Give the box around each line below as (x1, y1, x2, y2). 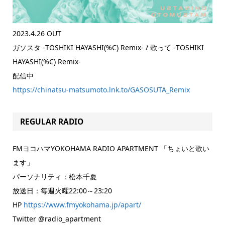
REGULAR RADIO (20, 116, 84, 127)
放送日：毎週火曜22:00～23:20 (12, 185, 112, 195)
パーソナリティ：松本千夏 (12, 171, 97, 181)
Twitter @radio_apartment (12, 213, 101, 223)
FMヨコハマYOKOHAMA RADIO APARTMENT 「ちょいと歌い (12, 143, 209, 153)
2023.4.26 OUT (12, 29, 61, 39)
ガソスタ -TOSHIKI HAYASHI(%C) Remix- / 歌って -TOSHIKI (12, 43, 204, 53)
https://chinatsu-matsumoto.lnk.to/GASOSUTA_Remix (12, 85, 190, 95)
